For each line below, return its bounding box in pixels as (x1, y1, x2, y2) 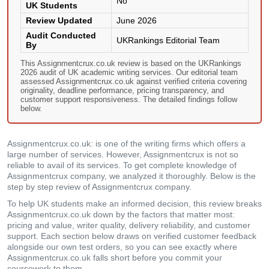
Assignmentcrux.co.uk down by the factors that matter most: (7, 210, 235, 219)
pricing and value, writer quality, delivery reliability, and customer (7, 220, 250, 230)
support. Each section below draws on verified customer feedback (7, 231, 256, 241)
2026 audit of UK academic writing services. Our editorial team (20, 68, 238, 77)
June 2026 (116, 16, 157, 25)
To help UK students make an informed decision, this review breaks (7, 199, 262, 208)
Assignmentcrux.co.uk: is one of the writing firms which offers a (7, 139, 246, 148)
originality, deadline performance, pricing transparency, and (20, 86, 224, 95)
